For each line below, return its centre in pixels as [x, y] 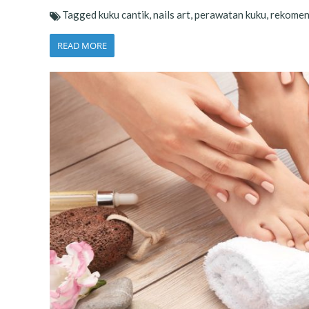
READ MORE [82, 45]
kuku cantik [124, 14]
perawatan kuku [230, 14]
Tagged [80, 14]
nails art [172, 14]
